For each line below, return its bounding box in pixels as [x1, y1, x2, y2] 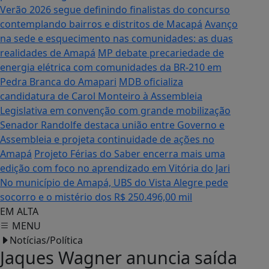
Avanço [205, 17, 238, 31]
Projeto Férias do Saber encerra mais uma [34, 147, 225, 160]
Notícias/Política [10, 234, 83, 247]
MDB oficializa [119, 75, 183, 88]
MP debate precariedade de [98, 46, 224, 59]
